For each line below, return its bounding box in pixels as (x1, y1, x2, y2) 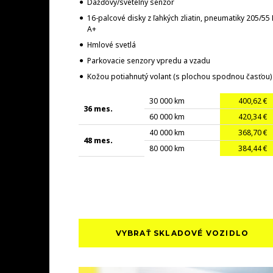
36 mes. (83, 103, 113, 114)
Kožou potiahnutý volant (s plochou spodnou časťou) (87, 71, 272, 82)
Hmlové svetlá (87, 39, 136, 50)
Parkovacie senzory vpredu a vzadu (87, 55, 210, 66)
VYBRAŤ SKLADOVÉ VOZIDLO (115, 228, 249, 238)
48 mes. (83, 135, 113, 146)
